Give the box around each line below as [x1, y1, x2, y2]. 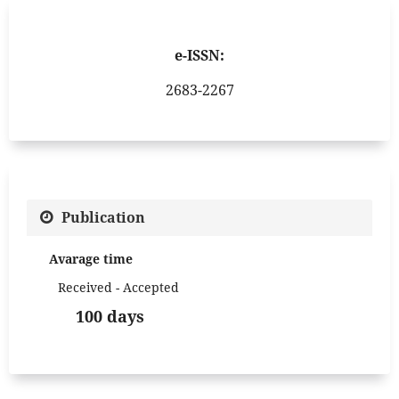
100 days [76, 305, 144, 328]
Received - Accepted [58, 279, 179, 297]
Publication [61, 207, 145, 227]
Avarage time [49, 250, 133, 268]
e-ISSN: [175, 45, 224, 66]
